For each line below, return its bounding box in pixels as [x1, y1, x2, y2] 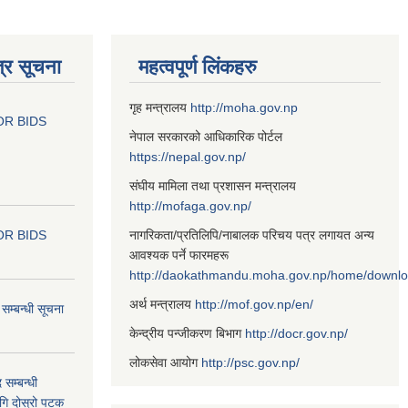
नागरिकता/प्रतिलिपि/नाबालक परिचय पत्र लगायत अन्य [129, 228, 374, 242]
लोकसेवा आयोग [129, 355, 201, 370]
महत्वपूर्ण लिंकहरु [138, 56, 257, 78]
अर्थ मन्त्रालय [129, 297, 195, 311]
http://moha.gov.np [190, 100, 298, 115]
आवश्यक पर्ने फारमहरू [129, 248, 229, 262]
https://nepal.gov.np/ [129, 149, 246, 164]
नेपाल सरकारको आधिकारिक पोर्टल [129, 129, 282, 144]
